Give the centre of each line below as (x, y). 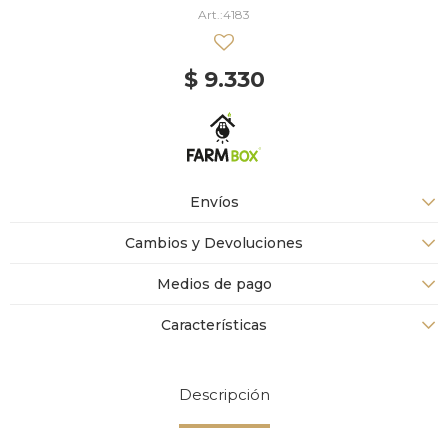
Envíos (214, 202)
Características (214, 325)
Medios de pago (214, 284)
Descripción (224, 394)
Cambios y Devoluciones (214, 243)
